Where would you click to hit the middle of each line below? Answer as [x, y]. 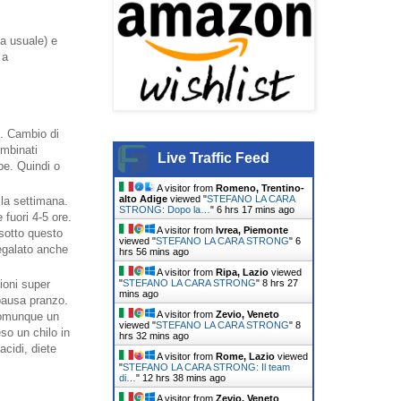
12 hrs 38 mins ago [184, 377]
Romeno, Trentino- [260, 188]
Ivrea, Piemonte [252, 230]
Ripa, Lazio [242, 272]
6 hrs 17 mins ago [256, 209]
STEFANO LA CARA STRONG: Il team [206, 367]
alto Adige [143, 198]
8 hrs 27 [280, 282]
